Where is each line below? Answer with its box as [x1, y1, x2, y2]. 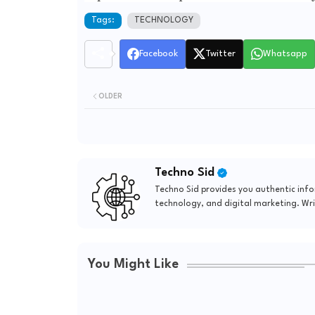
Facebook [139, 49, 178, 58]
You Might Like [87, 258, 179, 271]
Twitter [205, 49, 236, 58]
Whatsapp [262, 49, 307, 58]
